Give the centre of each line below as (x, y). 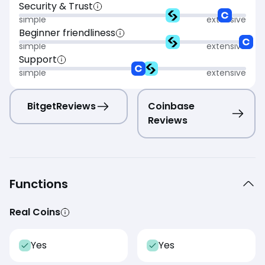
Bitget (42, 106)
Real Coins (35, 212)
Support (38, 60)
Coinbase (171, 106)
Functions (39, 184)
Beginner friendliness (67, 33)
